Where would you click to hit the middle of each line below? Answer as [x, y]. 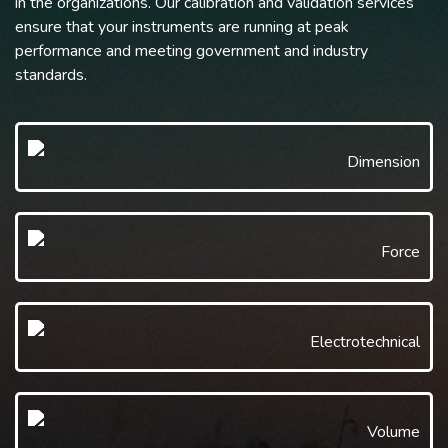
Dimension [383, 162]
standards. [51, 75]
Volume [393, 432]
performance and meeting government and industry [191, 51]
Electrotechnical [365, 342]
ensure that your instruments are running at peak [182, 27]
